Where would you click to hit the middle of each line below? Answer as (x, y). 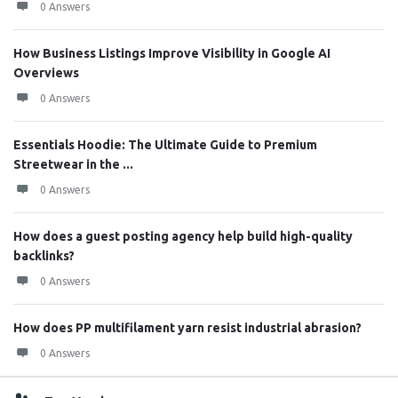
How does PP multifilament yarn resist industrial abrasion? (187, 328)
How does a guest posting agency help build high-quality (183, 236)
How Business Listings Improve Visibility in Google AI (172, 53)
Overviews (46, 73)
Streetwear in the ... (73, 164)
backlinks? (44, 256)
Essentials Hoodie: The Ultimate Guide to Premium (165, 145)
